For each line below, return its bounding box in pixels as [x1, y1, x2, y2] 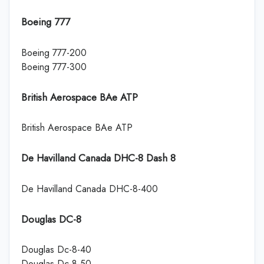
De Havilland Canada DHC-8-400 [21, 181, 158, 196]
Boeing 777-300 [21, 60, 87, 74]
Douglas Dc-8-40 [21, 243, 91, 256]
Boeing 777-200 [21, 45, 87, 60]
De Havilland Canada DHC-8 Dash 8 [21, 151, 176, 165]
